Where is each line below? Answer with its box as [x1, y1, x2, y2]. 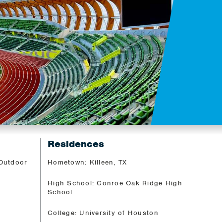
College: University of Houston [48, 208, 159, 217]
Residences [48, 137, 104, 150]
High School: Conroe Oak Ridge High [48, 178, 182, 187]
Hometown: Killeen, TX [48, 158, 127, 166]
